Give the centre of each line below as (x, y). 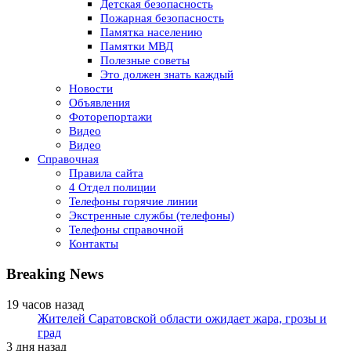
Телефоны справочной (126, 230)
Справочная (68, 159)
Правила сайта (106, 174)
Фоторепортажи (110, 117)
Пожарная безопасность (162, 18)
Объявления (100, 103)
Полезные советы (145, 61)
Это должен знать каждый (167, 75)
